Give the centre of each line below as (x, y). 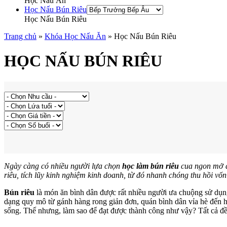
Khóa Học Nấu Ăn (75, 36)
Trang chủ (20, 36)
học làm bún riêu (150, 166)
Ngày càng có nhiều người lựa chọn (63, 166)
